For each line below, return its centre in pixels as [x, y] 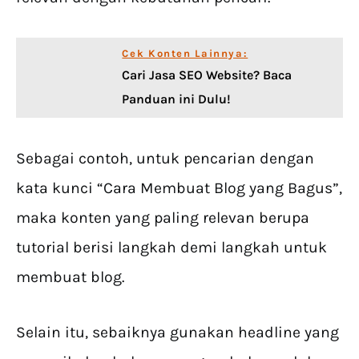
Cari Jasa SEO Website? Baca [207, 75]
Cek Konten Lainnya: [185, 54]
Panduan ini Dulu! [177, 99]
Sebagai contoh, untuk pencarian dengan [165, 159]
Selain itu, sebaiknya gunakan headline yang [177, 333]
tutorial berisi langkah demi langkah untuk [171, 248]
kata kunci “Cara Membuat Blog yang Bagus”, [179, 188]
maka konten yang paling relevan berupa [163, 218]
